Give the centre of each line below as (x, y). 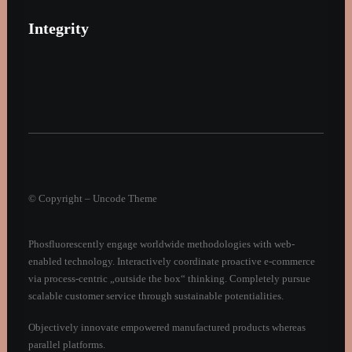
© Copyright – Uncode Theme (93, 198)
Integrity (59, 28)
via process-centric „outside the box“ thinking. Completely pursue (169, 279)
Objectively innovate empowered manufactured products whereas (167, 327)
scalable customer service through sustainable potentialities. (156, 296)
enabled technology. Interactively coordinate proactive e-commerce (172, 261)
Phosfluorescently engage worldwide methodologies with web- (161, 244)
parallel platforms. (67, 345)
